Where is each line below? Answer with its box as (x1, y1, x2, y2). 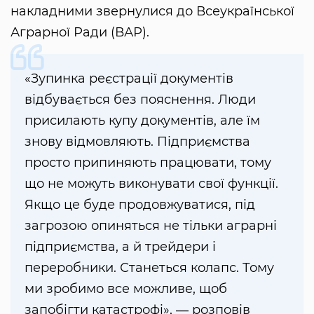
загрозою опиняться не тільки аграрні (25, 217, 277, 233)
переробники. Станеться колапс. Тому (25, 259, 274, 275)
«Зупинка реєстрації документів (25, 70, 233, 86)
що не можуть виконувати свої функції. (25, 175, 278, 191)
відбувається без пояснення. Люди (25, 91, 256, 107)
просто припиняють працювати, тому (25, 154, 271, 170)
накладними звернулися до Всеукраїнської (11, 3, 294, 19)
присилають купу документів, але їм (25, 112, 260, 128)
